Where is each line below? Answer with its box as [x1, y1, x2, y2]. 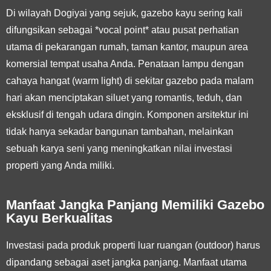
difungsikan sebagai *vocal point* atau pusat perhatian [6, 24, 239, 35]
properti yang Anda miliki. [6, 160, 114, 171]
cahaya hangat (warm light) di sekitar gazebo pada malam [6, 75, 253, 86]
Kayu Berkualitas [6, 210, 113, 226]
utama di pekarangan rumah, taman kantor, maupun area [6, 41, 248, 52]
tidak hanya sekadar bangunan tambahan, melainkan [6, 126, 233, 137]
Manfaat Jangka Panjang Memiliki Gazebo [6, 197, 264, 212]
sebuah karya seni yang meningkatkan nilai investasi [6, 143, 232, 154]
